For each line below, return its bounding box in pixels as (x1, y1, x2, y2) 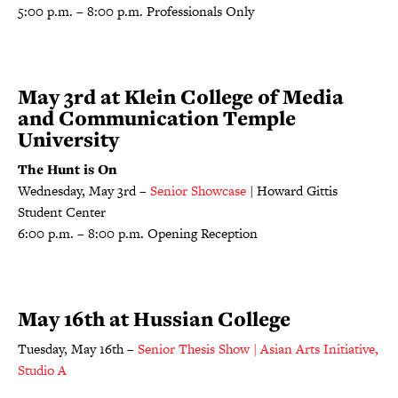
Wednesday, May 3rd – (18, 181, 150, 200)
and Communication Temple (18, 104, 296, 131)
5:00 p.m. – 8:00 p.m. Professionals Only (18, 2, 254, 20)
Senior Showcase (150, 181, 246, 200)
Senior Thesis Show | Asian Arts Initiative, (138, 339, 378, 358)
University (18, 125, 119, 153)
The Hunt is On (18, 160, 117, 179)
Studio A (18, 361, 67, 379)
